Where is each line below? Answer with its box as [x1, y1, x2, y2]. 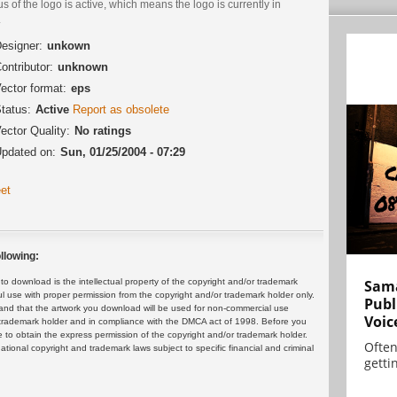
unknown [58, 59, 108, 74]
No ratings [74, 123, 131, 137]
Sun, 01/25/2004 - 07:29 [60, 144, 185, 159]
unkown [47, 38, 90, 52]
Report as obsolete [73, 102, 169, 116]
